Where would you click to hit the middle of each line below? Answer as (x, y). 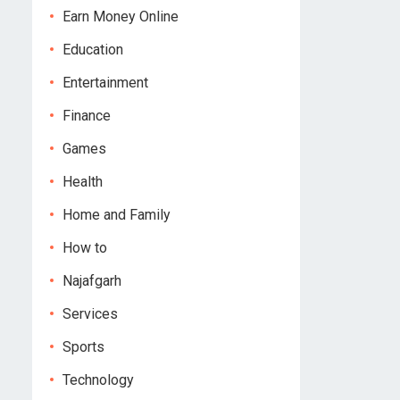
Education (93, 50)
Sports (83, 347)
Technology (98, 380)
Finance (87, 116)
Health (83, 182)
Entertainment (105, 83)
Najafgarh (92, 281)
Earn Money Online (121, 17)
